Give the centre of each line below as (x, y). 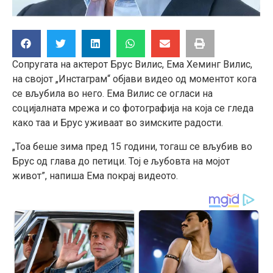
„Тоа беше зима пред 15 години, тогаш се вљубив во (132, 146)
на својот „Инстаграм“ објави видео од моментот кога (134, 79)
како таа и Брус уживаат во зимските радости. (118, 123)
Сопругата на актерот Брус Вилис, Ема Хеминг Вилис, (132, 65)
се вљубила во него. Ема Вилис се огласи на (112, 94)
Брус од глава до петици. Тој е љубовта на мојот (121, 161)
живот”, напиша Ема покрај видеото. (95, 175)
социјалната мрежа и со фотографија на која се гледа (133, 108)
